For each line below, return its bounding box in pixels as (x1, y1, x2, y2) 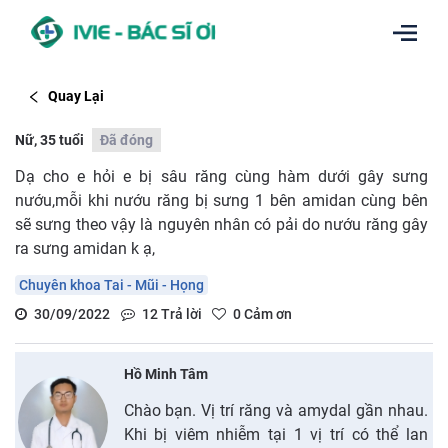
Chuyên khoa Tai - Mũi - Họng (19, 276, 204, 293)
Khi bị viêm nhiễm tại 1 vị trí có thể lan (123, 424, 428, 444)
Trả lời (157, 305, 202, 322)
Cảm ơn (241, 305, 292, 322)
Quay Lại (47, 88, 104, 105)
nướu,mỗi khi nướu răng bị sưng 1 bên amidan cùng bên (15, 190, 428, 210)
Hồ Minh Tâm (123, 365, 208, 382)
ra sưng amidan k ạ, (15, 238, 155, 258)
